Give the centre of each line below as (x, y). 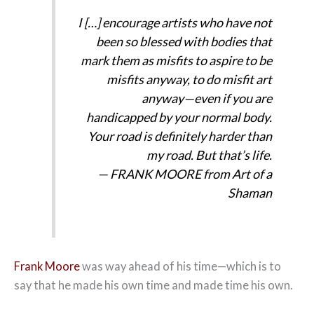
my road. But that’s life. (210, 155)
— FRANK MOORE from (165, 173)
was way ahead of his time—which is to (180, 266)
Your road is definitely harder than (180, 136)
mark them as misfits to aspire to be (177, 60)
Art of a (252, 173)
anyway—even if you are (207, 98)
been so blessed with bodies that (184, 41)
